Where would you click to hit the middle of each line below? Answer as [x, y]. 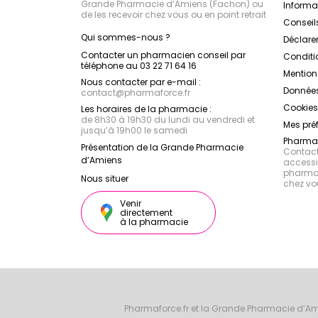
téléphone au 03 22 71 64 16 [139, 65]
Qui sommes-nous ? [126, 37]
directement [147, 212]
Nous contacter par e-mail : [141, 82]
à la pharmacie [154, 221]
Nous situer [105, 178]
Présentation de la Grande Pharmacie [162, 147]
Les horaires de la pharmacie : [146, 109]
